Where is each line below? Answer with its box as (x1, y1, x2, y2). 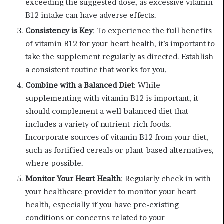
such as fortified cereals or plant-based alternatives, (25, 145, 214, 155)
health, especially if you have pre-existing (25, 200, 179, 210)
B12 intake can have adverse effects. (25, 10, 156, 20)
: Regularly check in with (121, 174, 211, 184)
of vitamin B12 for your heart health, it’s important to (25, 39, 215, 49)
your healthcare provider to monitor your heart (25, 187, 196, 197)
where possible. (25, 158, 83, 168)
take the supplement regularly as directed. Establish (25, 52, 213, 62)
